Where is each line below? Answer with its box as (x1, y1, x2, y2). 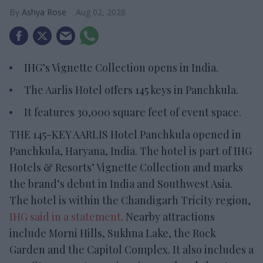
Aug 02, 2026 (76, 6, 126, 18)
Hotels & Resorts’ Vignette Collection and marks (9, 160, 243, 175)
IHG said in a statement (9, 210, 121, 224)
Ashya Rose (22, 6, 66, 18)
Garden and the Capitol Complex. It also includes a (9, 242, 254, 257)
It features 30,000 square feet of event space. (24, 105, 241, 120)
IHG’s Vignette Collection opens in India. (24, 60, 218, 75)
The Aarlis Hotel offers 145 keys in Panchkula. (24, 83, 238, 97)
